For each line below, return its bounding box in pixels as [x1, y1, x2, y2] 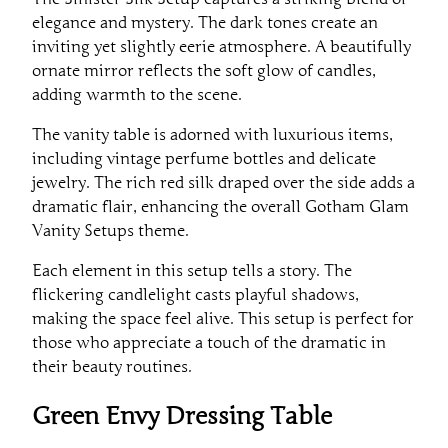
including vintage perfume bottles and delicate [32, 149, 376, 170]
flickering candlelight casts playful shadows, [32, 285, 359, 306]
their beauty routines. [32, 357, 192, 378]
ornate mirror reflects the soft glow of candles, [32, 61, 376, 82]
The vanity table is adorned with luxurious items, [32, 125, 393, 146]
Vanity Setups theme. [32, 221, 189, 242]
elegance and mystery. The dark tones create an [32, 13, 378, 34]
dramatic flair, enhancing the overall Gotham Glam [32, 197, 409, 218]
